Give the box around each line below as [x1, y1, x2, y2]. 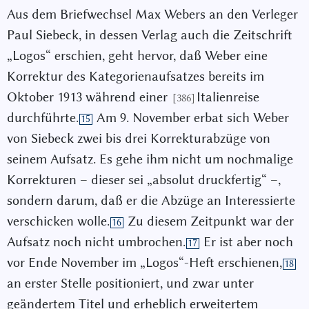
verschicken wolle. [7, 213, 110, 230]
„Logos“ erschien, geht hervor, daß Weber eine [7, 48, 268, 64]
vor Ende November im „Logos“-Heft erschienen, [7, 255, 282, 271]
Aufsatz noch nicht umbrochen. [7, 234, 186, 250]
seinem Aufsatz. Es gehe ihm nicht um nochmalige [7, 151, 293, 168]
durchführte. [7, 110, 79, 126]
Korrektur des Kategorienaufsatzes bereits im [7, 68, 264, 85]
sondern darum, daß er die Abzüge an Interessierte [7, 192, 295, 209]
